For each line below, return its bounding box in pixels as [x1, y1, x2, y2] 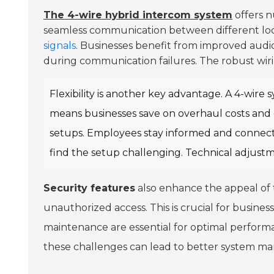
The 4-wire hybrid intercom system [43, 9, 232, 21]
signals [43, 39, 76, 51]
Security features [43, 182, 135, 194]
